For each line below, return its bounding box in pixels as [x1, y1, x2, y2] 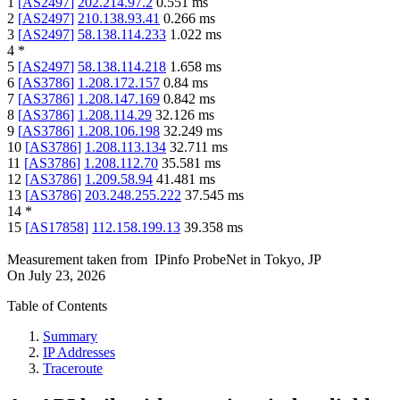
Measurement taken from [7, 252, 147, 268]
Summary [43, 329, 97, 345]
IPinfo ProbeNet [154, 252, 250, 268]
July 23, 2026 [29, 268, 105, 284]
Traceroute [43, 361, 103, 377]
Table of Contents [7, 298, 107, 314]
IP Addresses [43, 345, 115, 361]
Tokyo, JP [264, 252, 321, 268]
